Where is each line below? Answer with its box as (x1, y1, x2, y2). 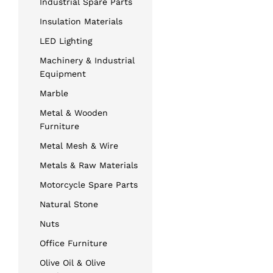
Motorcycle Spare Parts (40, 179, 138, 190)
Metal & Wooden (40, 107, 108, 118)
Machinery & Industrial (40, 55, 135, 65)
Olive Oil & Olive (40, 257, 105, 268)
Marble (40, 88, 68, 98)
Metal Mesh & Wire (40, 140, 118, 151)
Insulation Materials (40, 16, 122, 26)
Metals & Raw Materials (40, 160, 138, 170)
